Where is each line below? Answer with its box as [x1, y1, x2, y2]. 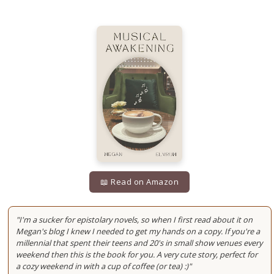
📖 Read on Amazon [100, 176, 179, 187]
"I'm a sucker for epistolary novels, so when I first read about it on [16, 214, 253, 226]
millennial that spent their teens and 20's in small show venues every [16, 237, 263, 249]
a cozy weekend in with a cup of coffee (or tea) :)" [16, 261, 192, 272]
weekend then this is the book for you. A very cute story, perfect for [16, 249, 258, 261]
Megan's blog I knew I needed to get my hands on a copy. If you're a [16, 226, 261, 237]
